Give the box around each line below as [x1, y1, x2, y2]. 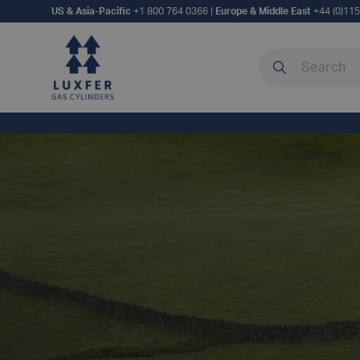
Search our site [258, 51, 349, 63]
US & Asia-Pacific [51, 6, 133, 16]
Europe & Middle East [215, 6, 311, 16]
